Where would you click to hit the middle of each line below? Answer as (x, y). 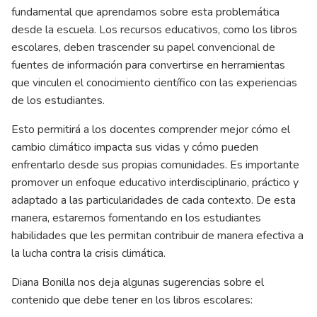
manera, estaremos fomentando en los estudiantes (136, 218)
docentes (133, 130)
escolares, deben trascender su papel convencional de (143, 48)
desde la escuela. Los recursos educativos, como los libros (154, 30)
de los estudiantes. (58, 101)
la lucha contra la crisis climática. (88, 254)
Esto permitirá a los (60, 130)
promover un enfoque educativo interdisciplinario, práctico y (155, 183)
